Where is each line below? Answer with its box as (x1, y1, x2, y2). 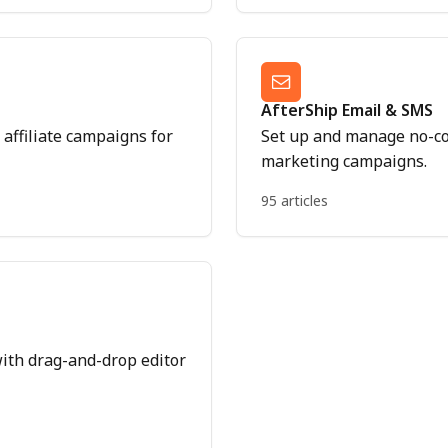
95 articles (261, 191, 328, 210)
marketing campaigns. (261, 150, 427, 172)
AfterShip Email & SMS (261, 99, 433, 121)
